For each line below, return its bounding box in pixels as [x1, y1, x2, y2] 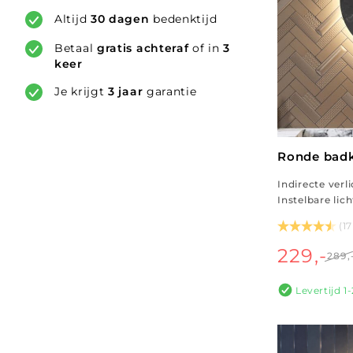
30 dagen [90, 12, 150, 26]
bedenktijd [149, 12, 217, 26]
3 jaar [108, 84, 143, 98]
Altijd [54, 12, 91, 26]
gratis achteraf [96, 41, 189, 55]
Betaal [54, 41, 97, 55]
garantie [143, 84, 197, 98]
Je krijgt [54, 84, 108, 98]
